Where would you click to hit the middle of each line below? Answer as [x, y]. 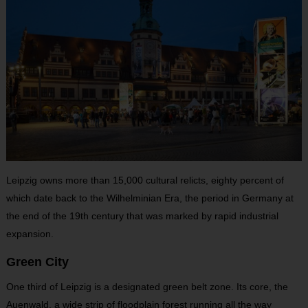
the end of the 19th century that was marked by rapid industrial [142, 216]
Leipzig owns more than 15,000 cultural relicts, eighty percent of [145, 180]
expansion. [30, 234]
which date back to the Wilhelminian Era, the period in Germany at [150, 198]
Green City [37, 262]
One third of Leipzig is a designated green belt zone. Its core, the [147, 287]
